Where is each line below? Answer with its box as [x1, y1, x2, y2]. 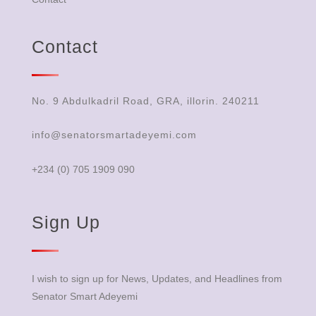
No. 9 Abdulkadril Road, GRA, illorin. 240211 [32, 95, 260, 107]
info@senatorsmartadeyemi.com [32, 129, 197, 141]
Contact [32, 36, 98, 56]
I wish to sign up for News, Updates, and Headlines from [32, 273, 282, 285]
